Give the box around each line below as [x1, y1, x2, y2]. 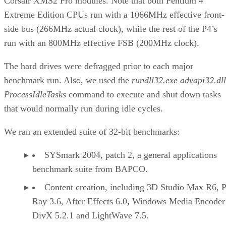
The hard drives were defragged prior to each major [4, 61, 193, 71]
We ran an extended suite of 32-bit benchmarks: [4, 126, 180, 137]
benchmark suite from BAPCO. [32, 163, 148, 174]
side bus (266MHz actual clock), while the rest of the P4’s [4, 23, 217, 34]
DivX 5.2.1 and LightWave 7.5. [32, 210, 149, 220]
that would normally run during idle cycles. [4, 103, 163, 114]
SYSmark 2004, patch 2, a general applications [44, 149, 217, 160]
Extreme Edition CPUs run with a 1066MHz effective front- [4, 9, 224, 20]
